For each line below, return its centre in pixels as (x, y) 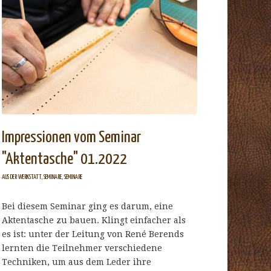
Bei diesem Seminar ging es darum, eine (88, 207)
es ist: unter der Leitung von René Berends (93, 234)
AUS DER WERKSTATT (22, 178)
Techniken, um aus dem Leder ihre (77, 262)
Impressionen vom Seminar (72, 138)
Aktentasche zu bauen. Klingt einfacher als (94, 220)
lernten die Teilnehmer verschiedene (82, 248)
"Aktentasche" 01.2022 (65, 160)
